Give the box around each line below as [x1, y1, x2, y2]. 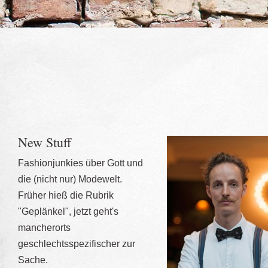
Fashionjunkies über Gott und [18, 158, 143, 168]
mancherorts [18, 223, 71, 233]
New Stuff [18, 133, 71, 151]
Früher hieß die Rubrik [18, 190, 114, 200]
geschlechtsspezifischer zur [18, 239, 135, 249]
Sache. [18, 255, 48, 265]
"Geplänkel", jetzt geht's [18, 206, 118, 217]
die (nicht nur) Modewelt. [18, 174, 122, 184]
